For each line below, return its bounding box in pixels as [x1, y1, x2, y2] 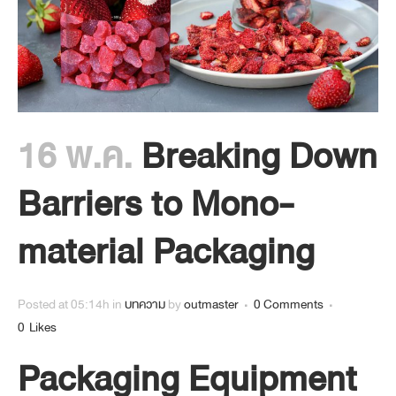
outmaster [184, 294, 239, 316]
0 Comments [254, 294, 324, 316]
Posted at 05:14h [18, 294, 110, 316]
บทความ [125, 294, 165, 316]
